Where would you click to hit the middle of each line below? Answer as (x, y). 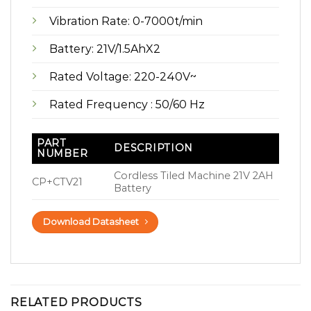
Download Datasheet (91, 222)
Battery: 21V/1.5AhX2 (105, 49)
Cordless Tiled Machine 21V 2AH (194, 176)
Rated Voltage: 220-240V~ (123, 77)
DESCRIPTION (154, 148)
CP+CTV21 (57, 182)
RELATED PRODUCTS (76, 302)
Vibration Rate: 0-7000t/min (126, 22)
